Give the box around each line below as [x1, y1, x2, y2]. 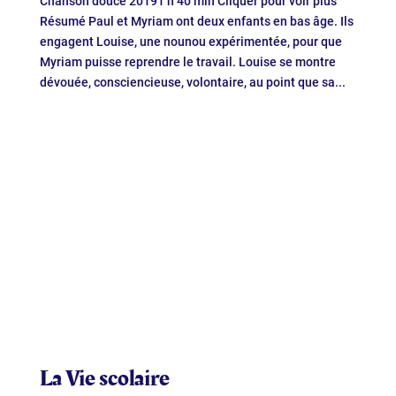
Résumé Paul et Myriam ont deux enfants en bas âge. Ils [39, 13, 354, 28]
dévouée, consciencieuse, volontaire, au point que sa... [39, 74, 346, 89]
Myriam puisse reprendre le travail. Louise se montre [39, 54, 336, 69]
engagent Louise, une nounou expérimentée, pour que [39, 34, 342, 49]
